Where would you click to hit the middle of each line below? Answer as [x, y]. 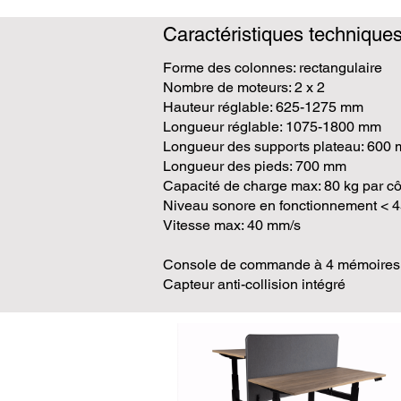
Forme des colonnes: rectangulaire [273, 68]
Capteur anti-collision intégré [254, 284]
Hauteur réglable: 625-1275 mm [263, 107]
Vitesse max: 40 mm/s [232, 225]
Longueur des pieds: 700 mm [255, 166]
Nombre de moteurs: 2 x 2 [246, 87]
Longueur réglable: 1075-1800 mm [272, 127]
